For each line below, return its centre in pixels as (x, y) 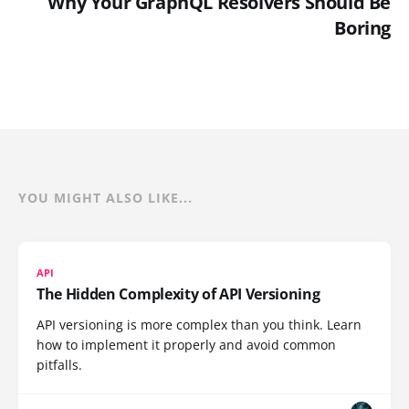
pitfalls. (59, 364)
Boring (362, 27)
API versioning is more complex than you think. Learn (199, 324)
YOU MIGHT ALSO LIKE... (105, 197)
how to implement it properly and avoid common (186, 344)
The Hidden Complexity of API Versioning (178, 294)
